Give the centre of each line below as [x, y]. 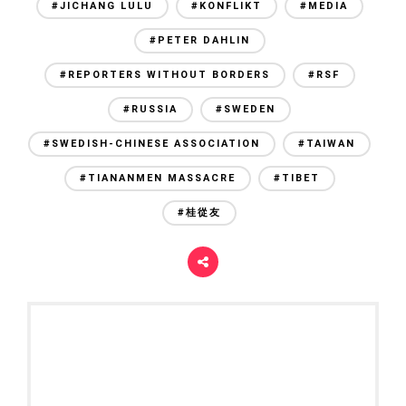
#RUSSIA [150, 109]
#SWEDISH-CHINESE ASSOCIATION [152, 143]
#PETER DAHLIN [199, 40]
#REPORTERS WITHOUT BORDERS [164, 74]
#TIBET [296, 178]
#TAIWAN [327, 143]
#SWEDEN [246, 109]
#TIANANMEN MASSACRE [157, 178]
